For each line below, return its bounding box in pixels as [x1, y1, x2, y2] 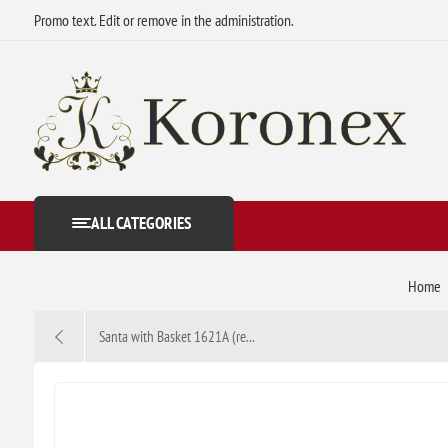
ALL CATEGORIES [90, 212, 191, 235]
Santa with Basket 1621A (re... [98, 326, 255, 346]
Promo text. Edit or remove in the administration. [33, 10, 294, 30]
